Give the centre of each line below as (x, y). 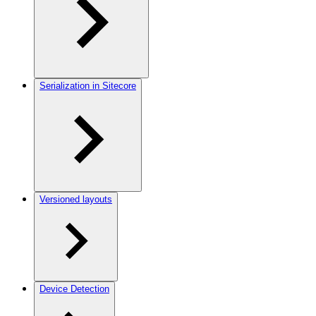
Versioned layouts (76, 199)
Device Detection (74, 289)
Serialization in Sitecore (88, 86)
